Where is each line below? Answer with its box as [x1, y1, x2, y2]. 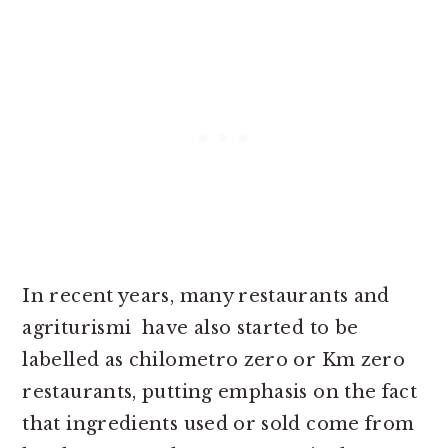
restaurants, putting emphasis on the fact [22, 381, 418, 403]
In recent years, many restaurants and [22, 285, 390, 307]
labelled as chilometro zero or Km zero [22, 349, 406, 371]
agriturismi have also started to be [22, 317, 359, 339]
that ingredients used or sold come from [22, 413, 415, 435]
